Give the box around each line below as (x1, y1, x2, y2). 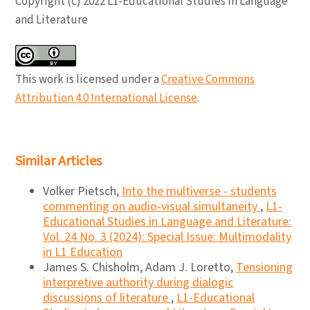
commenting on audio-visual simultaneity (43, 198, 260, 216)
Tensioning (236, 259, 293, 277)
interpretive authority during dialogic (43, 274, 233, 292)
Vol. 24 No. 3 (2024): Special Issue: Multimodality (43, 228, 291, 246)
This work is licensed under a (15, 71, 161, 89)
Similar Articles (15, 152, 102, 172)
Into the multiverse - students (122, 183, 277, 201)
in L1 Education (43, 244, 122, 262)
